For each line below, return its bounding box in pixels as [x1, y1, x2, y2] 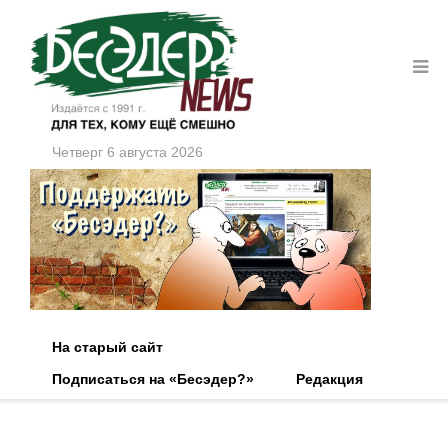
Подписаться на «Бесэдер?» [52, 371, 254, 388]
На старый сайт [52, 339, 163, 356]
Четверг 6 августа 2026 [52, 143, 203, 160]
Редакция [296, 371, 363, 388]
